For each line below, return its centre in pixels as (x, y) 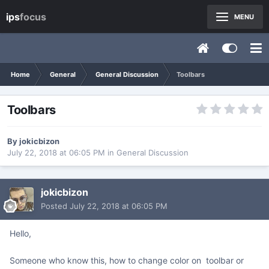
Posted (55, 206)
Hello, (20, 234)
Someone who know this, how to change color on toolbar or (127, 260)
